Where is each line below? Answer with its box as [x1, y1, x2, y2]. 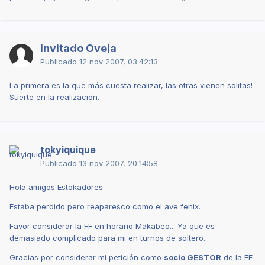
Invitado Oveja [40, 41, 117, 54]
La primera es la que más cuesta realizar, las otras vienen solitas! [9, 80, 253, 90]
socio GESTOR [164, 252, 221, 262]
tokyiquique [40, 143, 96, 156]
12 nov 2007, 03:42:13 [79, 56, 158, 66]
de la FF [221, 252, 253, 262]
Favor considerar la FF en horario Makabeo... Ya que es [9, 221, 215, 231]
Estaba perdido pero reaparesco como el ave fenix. [9, 201, 201, 211]
